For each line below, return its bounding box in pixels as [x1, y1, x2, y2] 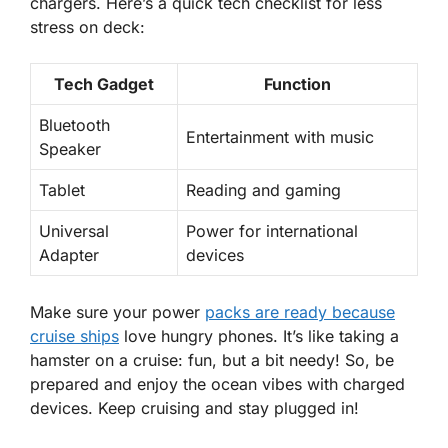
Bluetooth [39, 115, 110, 136]
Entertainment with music [186, 127, 374, 148]
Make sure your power [30, 302, 205, 323]
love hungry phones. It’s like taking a [119, 326, 399, 347]
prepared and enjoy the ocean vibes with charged [30, 374, 405, 395]
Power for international [186, 221, 358, 242]
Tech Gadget [54, 74, 154, 95]
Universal [39, 221, 109, 242]
